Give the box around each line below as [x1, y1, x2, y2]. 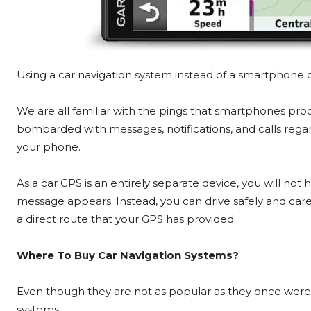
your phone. [17, 140, 81, 154]
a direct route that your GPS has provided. [17, 212, 236, 226]
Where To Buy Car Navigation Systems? [17, 249, 239, 262]
